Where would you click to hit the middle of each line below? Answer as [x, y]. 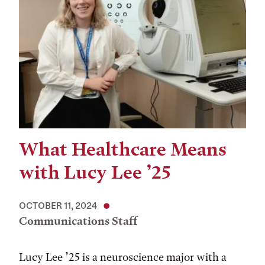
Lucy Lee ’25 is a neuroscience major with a [123, 257]
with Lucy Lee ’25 [95, 172]
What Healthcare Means [123, 149]
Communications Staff [78, 221]
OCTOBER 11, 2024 [58, 205]
